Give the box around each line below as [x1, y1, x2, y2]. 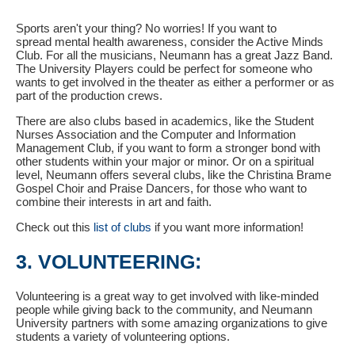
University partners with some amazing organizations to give [16, 316, 327, 330]
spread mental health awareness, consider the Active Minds [16, 34, 323, 48]
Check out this [16, 219, 94, 234]
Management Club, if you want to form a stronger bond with [16, 140, 320, 155]
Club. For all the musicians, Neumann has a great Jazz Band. [16, 48, 333, 62]
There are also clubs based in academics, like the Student [16, 113, 314, 128]
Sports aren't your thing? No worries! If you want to [16, 21, 277, 35]
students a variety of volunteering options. [16, 330, 230, 344]
